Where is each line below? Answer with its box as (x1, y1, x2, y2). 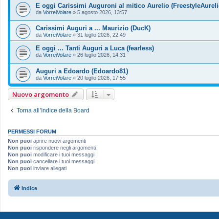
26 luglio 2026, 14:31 (77, 52, 126, 58)
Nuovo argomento (12, 89, 69, 99)
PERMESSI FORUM (8, 128, 56, 134)
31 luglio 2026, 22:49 (77, 32, 126, 38)
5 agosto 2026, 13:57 (77, 9, 127, 15)
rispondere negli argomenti (32, 144, 96, 151)
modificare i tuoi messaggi (32, 151, 94, 157)
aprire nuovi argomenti (32, 137, 86, 144)
